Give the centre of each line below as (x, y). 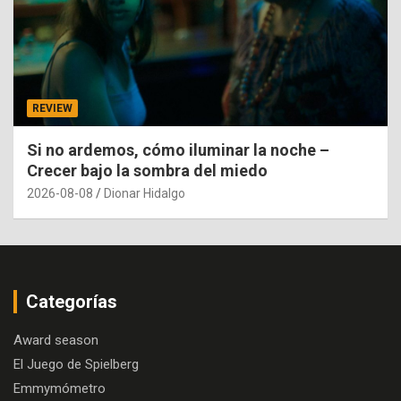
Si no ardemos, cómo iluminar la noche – (178, 149)
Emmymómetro (60, 388)
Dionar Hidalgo (145, 193)
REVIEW (52, 108)
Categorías (72, 301)
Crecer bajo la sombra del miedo (147, 170)
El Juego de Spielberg (76, 364)
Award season (56, 340)
